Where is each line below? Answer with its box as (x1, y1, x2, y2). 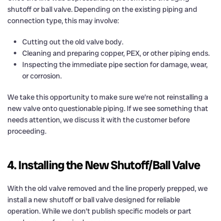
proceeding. (7, 126, 46, 136)
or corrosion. (22, 71, 62, 81)
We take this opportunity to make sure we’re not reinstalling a (7, 92, 208, 102)
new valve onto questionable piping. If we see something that (7, 103, 208, 113)
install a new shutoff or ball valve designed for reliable (7, 194, 180, 205)
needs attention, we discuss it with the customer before (7, 114, 190, 125)
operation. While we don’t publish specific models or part (7, 206, 191, 216)
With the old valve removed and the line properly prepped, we (7, 183, 208, 193)
